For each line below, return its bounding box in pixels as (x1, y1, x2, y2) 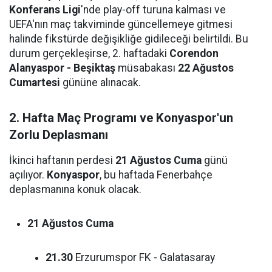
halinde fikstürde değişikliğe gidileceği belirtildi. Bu (9, 33, 248, 45)
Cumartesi (9, 76, 60, 89)
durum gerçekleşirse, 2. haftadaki (9, 47, 169, 59)
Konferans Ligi (9, 4, 81, 16)
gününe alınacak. (60, 76, 141, 89)
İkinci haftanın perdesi (9, 154, 115, 166)
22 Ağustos (178, 62, 234, 74)
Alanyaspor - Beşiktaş (9, 62, 115, 74)
